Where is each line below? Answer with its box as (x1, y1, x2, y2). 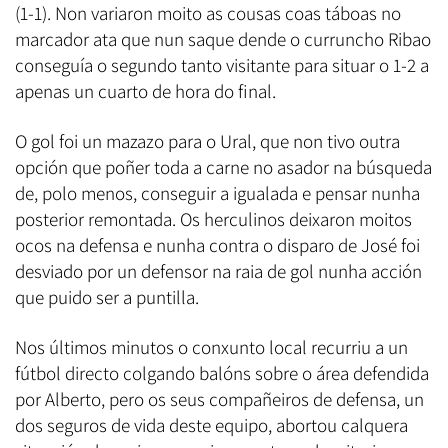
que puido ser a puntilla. (15, 285, 199, 310)
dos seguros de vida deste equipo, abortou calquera (15, 413, 408, 438)
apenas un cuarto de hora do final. (15, 79, 276, 104)
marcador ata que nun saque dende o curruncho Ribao (15, 27, 431, 52)
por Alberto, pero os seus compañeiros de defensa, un (15, 387, 424, 412)
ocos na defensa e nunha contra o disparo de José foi (15, 233, 420, 258)
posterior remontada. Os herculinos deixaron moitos (15, 207, 412, 232)
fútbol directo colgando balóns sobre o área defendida (15, 361, 429, 386)
